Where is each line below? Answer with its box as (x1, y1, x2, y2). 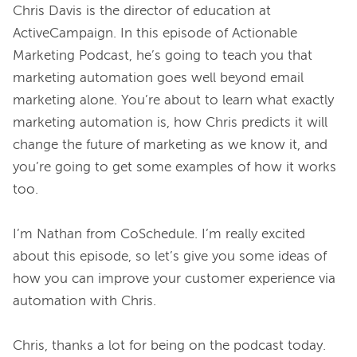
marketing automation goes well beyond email (13, 72, 304, 86)
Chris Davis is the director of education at (13, 5, 271, 19)
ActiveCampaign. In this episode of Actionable (13, 27, 297, 41)
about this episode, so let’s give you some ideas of (13, 250, 327, 265)
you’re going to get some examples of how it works (13, 161, 336, 175)
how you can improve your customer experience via (13, 273, 335, 287)
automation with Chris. (13, 295, 156, 309)
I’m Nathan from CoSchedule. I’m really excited (13, 228, 305, 242)
